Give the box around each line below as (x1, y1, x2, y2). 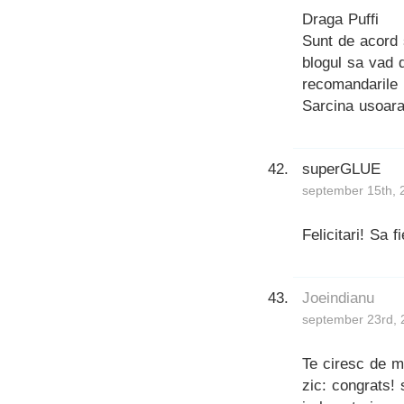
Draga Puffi (302, 10, 379, 28)
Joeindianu (302, 289, 374, 307)
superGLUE (302, 160, 381, 178)
